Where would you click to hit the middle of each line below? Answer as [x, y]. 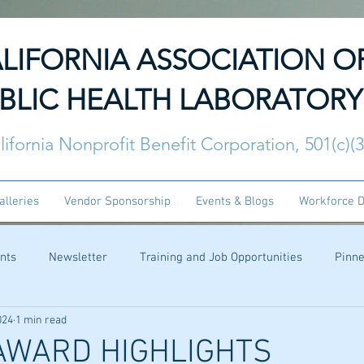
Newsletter [78, 257]
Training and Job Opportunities [221, 257]
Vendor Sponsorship [117, 201]
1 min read [41, 320]
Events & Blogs [234, 201]
